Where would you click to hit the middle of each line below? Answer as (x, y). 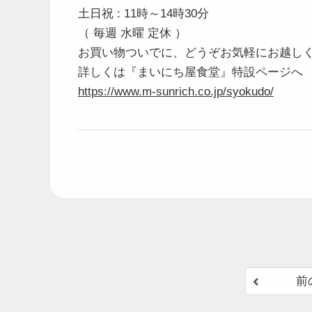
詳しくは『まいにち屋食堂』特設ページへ (190, 72)
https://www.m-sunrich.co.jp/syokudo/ (176, 92)
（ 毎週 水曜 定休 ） (132, 33)
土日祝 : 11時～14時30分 (143, 14)
